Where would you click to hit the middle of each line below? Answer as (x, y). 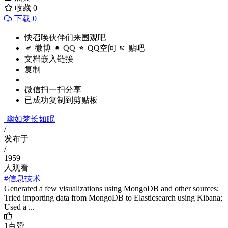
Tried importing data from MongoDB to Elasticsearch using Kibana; (113, 198)
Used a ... (19, 207)
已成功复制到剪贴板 (61, 100)
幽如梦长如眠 (31, 119)
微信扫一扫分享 (53, 90)
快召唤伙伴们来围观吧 (65, 38)
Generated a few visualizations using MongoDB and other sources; (111, 189)
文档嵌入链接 (49, 59)
